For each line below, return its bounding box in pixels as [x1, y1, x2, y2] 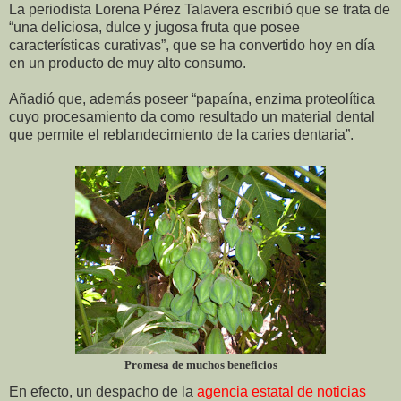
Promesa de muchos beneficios [124, 357, 277, 371]
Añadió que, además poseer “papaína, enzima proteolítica [9, 90, 375, 107]
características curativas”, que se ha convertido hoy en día [9, 37, 375, 53]
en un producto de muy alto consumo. [9, 55, 246, 71]
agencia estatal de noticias [197, 383, 366, 399]
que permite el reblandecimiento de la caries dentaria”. [9, 126, 354, 142]
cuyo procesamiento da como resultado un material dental [9, 108, 375, 124]
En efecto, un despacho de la [9, 383, 197, 399]
